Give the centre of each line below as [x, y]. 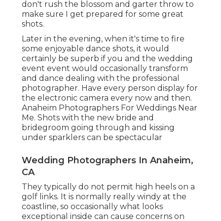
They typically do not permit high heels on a [108, 187]
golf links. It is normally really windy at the [104, 197]
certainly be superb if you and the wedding [107, 59]
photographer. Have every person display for [110, 88]
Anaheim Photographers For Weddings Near [110, 108]
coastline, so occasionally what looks [92, 207]
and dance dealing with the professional [101, 78]
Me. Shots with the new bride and [88, 118]
